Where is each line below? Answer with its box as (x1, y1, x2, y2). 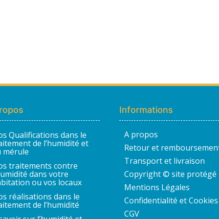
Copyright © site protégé (124, 168, 217, 179)
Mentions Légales (124, 181, 190, 193)
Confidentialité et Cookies (124, 195, 218, 206)
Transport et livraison (124, 155, 205, 166)
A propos (124, 129, 158, 140)
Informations (119, 104, 173, 115)
